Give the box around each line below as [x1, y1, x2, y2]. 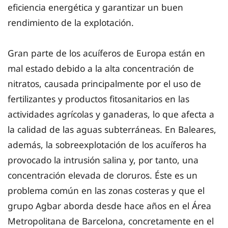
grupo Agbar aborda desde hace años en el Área [8, 199, 211, 212]
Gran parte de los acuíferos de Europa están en [8, 46, 205, 59]
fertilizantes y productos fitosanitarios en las [8, 92, 189, 105]
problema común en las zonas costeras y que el [8, 184, 205, 196]
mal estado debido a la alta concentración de [8, 62, 194, 74]
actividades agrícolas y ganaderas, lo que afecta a [8, 107, 214, 120]
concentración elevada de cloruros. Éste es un [8, 168, 197, 181]
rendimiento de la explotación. [8, 16, 134, 28]
